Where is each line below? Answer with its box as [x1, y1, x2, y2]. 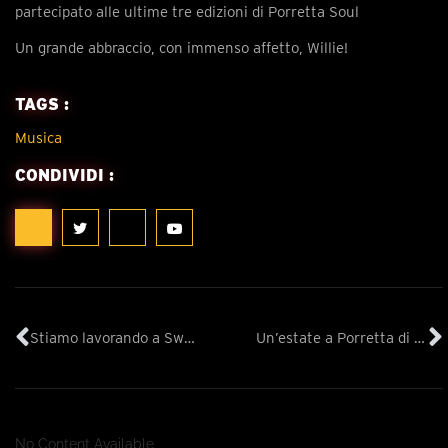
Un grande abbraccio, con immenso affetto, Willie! [15, 38, 348, 57]
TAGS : [15, 95, 69, 115]
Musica [15, 129, 62, 148]
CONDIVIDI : [15, 166, 114, 186]
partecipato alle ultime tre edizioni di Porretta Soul [15, 2, 359, 21]
